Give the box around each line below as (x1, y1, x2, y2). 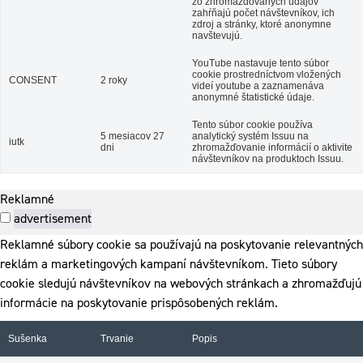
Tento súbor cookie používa (192, 119, 313, 130)
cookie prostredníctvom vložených (192, 69, 341, 80)
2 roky (100, 75, 127, 86)
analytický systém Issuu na (192, 130, 309, 142)
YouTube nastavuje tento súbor (192, 58, 329, 69)
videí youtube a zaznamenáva (192, 80, 324, 92)
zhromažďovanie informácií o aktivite (192, 142, 352, 153)
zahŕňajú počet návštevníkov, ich (192, 7, 335, 19)
